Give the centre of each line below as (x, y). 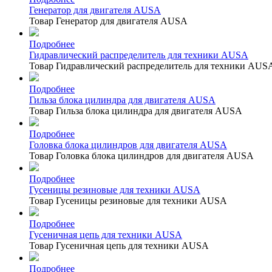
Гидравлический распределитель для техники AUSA (139, 55)
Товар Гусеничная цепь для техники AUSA (119, 245)
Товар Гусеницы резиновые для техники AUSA (128, 200)
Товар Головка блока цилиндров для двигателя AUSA (141, 155)
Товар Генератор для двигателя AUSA (108, 21)
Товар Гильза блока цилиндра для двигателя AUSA (136, 110)
